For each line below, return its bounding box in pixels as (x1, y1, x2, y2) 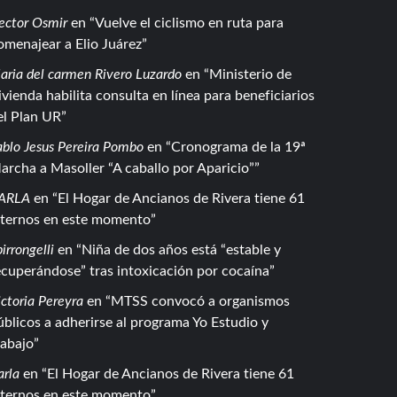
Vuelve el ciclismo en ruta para (94, 16, 284, 30)
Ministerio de (208, 67, 292, 82)
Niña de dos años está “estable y (81, 243, 281, 257)
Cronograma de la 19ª (170, 140, 306, 154)
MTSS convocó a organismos (110, 294, 290, 308)
